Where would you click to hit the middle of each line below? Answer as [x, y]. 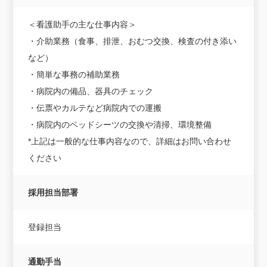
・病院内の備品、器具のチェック [91, 91]
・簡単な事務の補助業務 [74, 74]
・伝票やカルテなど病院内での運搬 [95, 108]
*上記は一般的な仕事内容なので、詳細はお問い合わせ [130, 141]
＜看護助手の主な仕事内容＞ [83, 24]
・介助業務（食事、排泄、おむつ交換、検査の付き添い [133, 41]
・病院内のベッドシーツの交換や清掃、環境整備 [120, 124]
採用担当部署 [53, 192]
